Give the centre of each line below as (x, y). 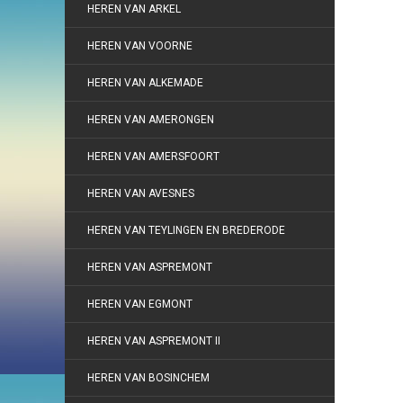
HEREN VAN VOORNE (140, 46)
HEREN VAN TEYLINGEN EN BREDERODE (186, 230)
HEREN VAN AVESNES (141, 193)
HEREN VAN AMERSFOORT (153, 157)
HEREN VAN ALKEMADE (145, 83)
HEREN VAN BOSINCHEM (148, 378)
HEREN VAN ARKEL (134, 9)
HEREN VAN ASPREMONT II (154, 341)
